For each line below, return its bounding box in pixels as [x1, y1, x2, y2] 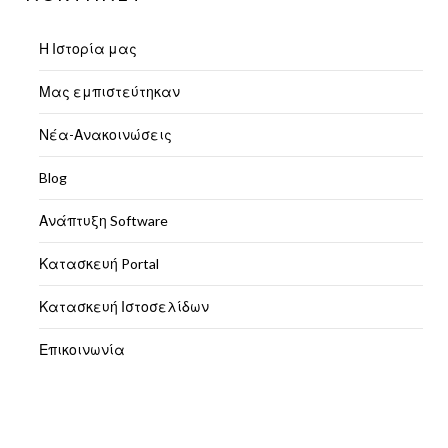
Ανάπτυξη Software [39, 212, 168, 229]
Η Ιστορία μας [39, 40, 137, 57]
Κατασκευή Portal [39, 255, 159, 272]
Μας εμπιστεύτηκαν [39, 83, 180, 100]
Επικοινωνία [39, 341, 125, 358]
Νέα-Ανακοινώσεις [39, 126, 172, 143]
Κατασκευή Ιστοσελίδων [39, 298, 209, 315]
